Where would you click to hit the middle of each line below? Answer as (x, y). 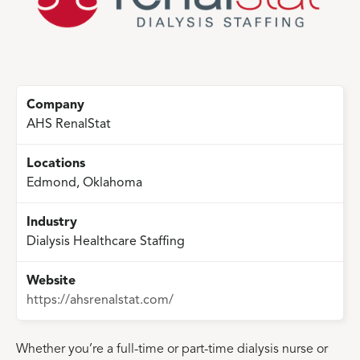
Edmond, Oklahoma (84, 183)
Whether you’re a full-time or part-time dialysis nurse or (172, 349)
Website (51, 281)
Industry (52, 222)
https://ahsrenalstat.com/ (100, 300)
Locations (56, 164)
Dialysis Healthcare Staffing (106, 241)
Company (55, 105)
